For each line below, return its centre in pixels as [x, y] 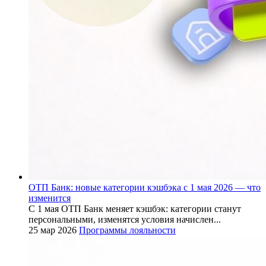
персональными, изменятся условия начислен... [125, 220]
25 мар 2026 [53, 230]
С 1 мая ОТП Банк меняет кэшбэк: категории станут [135, 209]
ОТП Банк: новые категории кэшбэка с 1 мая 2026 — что [145, 188]
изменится [50, 198]
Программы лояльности [127, 230]
